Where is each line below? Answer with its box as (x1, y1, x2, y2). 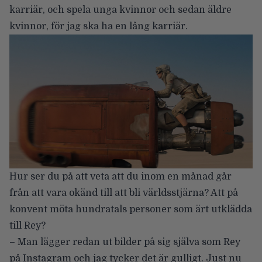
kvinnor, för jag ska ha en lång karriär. (9, 20, 194, 32)
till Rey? (9, 220, 46, 232)
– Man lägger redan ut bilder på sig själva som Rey (9, 237, 240, 248)
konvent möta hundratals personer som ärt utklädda (9, 204, 252, 215)
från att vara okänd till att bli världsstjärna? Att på (9, 188, 238, 199)
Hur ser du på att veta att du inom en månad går (9, 171, 232, 182)
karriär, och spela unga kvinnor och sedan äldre (9, 4, 232, 15)
